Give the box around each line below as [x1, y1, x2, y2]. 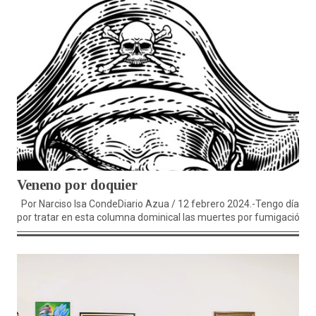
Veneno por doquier [17, 177, 138, 193]
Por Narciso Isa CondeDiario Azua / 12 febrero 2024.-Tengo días [17, 198, 304, 210]
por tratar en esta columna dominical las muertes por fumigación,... [17, 212, 314, 224]
